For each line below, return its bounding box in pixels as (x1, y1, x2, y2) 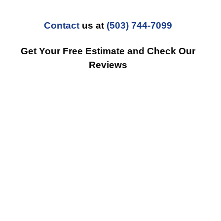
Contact (44, 20, 79, 31)
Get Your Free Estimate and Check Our (21, 46, 195, 56)
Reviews (89, 60, 127, 70)
